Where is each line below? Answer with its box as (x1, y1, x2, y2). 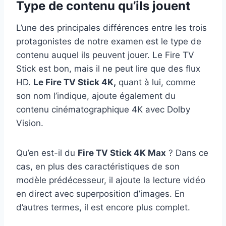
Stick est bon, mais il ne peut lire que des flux (16, 64, 200, 74)
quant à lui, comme (116, 77, 196, 88)
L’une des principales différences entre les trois (16, 23, 207, 33)
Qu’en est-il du (16, 148, 78, 158)
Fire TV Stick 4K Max (78, 148, 166, 158)
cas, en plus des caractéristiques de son (16, 161, 180, 172)
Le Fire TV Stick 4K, (33, 77, 116, 88)
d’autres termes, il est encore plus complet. (16, 202, 190, 213)
